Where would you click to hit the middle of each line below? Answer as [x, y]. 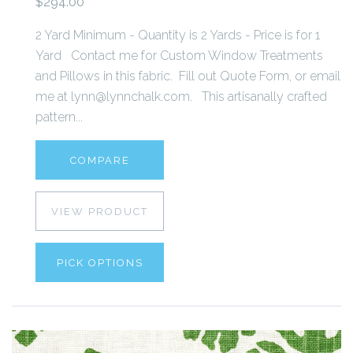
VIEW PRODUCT [100, 211]
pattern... [59, 117]
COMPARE [100, 160]
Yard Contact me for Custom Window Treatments [179, 55]
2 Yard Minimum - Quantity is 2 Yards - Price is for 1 [178, 35]
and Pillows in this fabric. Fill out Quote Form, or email [188, 76]
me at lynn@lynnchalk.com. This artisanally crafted [181, 96]
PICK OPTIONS [100, 262]
